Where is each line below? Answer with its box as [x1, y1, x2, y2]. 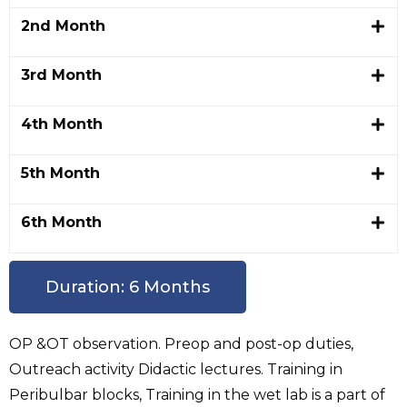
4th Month [21, 115, 103, 134]
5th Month [21, 164, 100, 183]
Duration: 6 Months [45, 277, 210, 298]
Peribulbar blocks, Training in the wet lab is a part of [9, 386, 385, 404]
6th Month [21, 213, 102, 232]
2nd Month [21, 17, 105, 35]
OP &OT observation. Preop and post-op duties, [9, 335, 353, 353]
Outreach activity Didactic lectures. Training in [9, 361, 342, 379]
